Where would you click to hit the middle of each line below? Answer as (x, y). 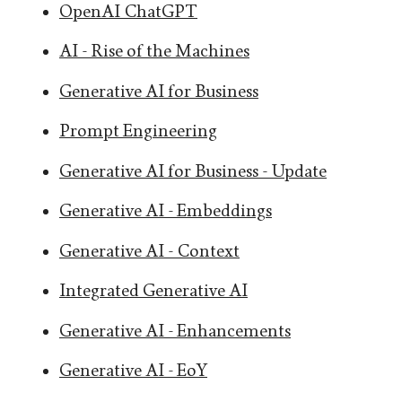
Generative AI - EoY (133, 371)
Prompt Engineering (138, 131)
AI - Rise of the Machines (154, 52)
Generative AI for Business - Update (193, 171)
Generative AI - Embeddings (166, 211)
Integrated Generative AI (153, 291)
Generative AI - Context (149, 251)
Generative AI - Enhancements (175, 331)
